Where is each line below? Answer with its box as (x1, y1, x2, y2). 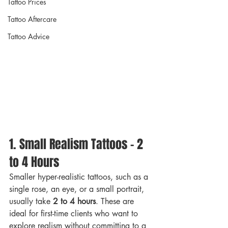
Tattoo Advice (8, 32, 49, 41)
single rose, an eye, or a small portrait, (9, 184, 147, 194)
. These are (96, 196, 136, 207)
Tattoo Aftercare (8, 14, 56, 24)
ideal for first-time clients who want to (9, 208, 140, 219)
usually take (9, 196, 53, 207)
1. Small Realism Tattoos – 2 (9, 135, 146, 153)
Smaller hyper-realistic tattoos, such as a (9, 172, 151, 182)
